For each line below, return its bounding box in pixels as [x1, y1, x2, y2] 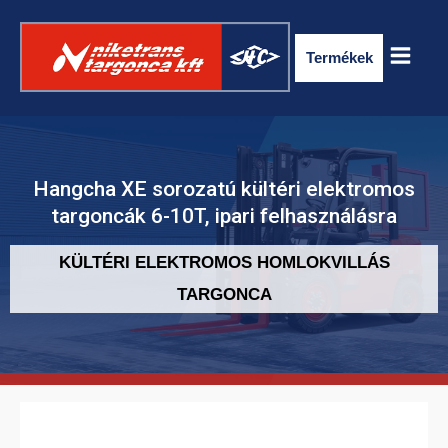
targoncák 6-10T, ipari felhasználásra [51, 204, 397, 229]
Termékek [306, 49, 373, 67]
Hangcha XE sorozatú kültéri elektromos [33, 177, 415, 202]
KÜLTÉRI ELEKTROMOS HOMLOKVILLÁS [58, 253, 390, 273]
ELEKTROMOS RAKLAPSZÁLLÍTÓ [105, 325, 343, 343]
